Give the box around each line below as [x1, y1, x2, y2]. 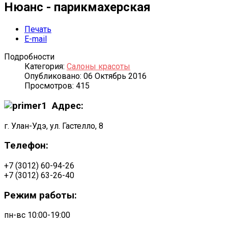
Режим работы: [4, 189, 77, 201]
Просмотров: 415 [24, 81, 90, 91]
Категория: [24, 62, 67, 72]
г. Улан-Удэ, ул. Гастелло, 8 [4, 121, 103, 131]
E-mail [24, 34, 47, 44]
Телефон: [4, 140, 48, 152]
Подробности [4, 52, 54, 62]
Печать [24, 24, 51, 35]
